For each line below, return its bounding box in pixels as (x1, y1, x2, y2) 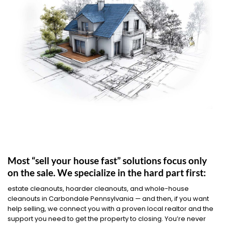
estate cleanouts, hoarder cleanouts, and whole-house (8, 184, 189, 193)
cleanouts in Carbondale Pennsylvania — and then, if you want (8, 194, 209, 203)
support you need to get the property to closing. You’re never (8, 214, 206, 223)
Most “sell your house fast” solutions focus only (8, 155, 207, 167)
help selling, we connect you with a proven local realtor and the (8, 204, 213, 213)
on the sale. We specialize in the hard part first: (8, 167, 206, 179)
